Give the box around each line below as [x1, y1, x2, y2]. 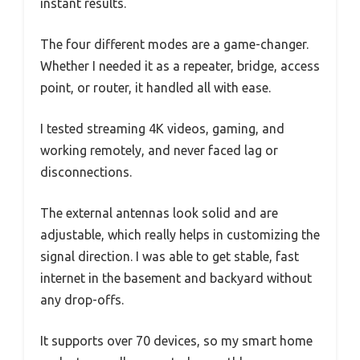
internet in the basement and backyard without [40, 271, 312, 286]
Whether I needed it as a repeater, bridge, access [40, 59, 320, 74]
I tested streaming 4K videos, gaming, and [40, 121, 284, 137]
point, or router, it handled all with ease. [40, 80, 271, 96]
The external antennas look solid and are [40, 206, 278, 221]
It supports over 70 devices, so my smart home [40, 333, 313, 349]
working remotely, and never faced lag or [40, 143, 278, 158]
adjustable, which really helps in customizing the [40, 227, 320, 243]
